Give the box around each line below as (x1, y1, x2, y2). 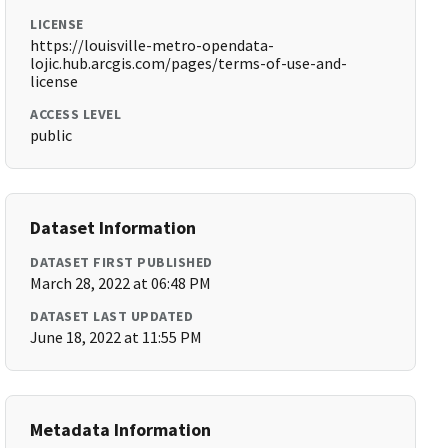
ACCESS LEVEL (30, 105, 122, 123)
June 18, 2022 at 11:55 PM (30, 327, 203, 347)
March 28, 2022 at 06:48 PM (30, 273, 212, 293)
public (30, 125, 73, 145)
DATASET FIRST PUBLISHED (30, 253, 213, 271)
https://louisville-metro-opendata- (30, 35, 275, 55)
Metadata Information (30, 418, 212, 441)
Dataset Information (30, 216, 197, 239)
